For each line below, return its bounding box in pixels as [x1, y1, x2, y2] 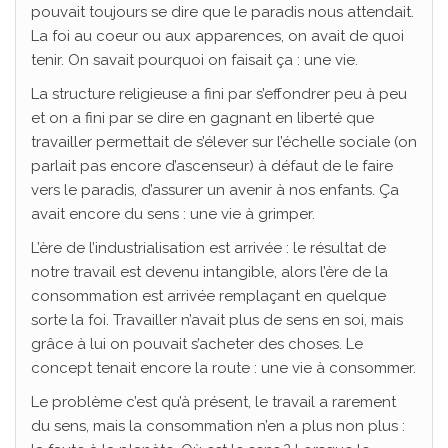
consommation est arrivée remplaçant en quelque [31, 287, 386, 306]
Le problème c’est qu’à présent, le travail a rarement [31, 393, 396, 412]
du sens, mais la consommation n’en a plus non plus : [31, 417, 405, 436]
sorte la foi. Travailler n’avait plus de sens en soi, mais [31, 311, 403, 330]
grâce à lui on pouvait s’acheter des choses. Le [31, 335, 363, 354]
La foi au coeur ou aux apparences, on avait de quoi [31, 27, 404, 46]
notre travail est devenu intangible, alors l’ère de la [31, 263, 388, 282]
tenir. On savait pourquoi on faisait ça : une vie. [31, 51, 358, 70]
